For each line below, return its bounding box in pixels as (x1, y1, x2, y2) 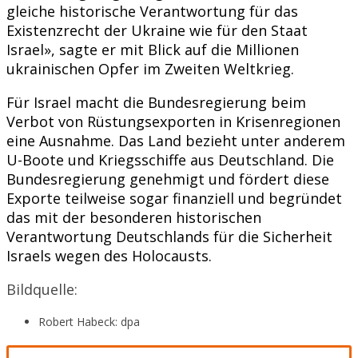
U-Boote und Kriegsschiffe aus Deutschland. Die (6, 149, 334, 169)
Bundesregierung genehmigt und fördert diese (6, 169, 329, 189)
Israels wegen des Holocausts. (6, 245, 212, 265)
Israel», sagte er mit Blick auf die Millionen (6, 39, 299, 59)
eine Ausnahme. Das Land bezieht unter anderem (6, 130, 345, 150)
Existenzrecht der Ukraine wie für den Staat (6, 20, 308, 40)
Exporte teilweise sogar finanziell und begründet (6, 188, 342, 208)
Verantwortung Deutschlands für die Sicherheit (6, 226, 332, 246)
